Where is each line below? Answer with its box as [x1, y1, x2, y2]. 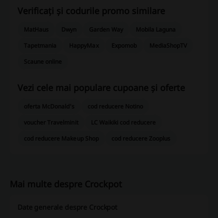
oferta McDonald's [24, 102, 75, 111]
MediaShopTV [149, 41, 187, 50]
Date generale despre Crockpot [18, 202, 117, 212]
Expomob [111, 41, 137, 50]
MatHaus [24, 25, 49, 34]
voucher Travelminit [24, 118, 78, 127]
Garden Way [89, 25, 123, 34]
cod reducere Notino [87, 102, 144, 111]
